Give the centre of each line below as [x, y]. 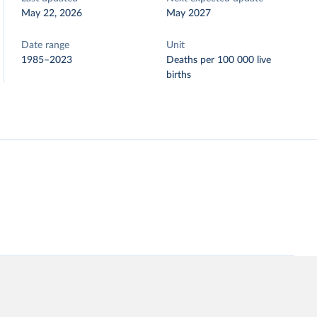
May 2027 [189, 13]
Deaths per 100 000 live [219, 60]
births [179, 75]
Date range [46, 45]
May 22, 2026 [52, 13]
